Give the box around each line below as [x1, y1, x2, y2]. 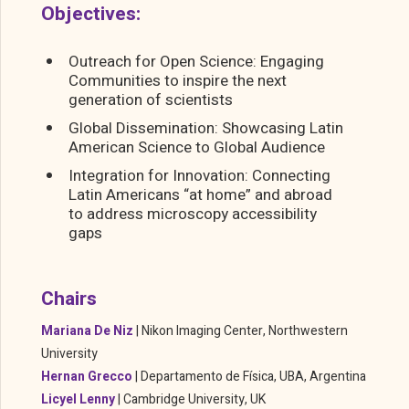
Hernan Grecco [41, 366, 132, 386]
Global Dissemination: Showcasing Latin [68, 117, 343, 141]
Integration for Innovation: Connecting [68, 164, 330, 188]
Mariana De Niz [41, 320, 133, 341]
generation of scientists [68, 89, 233, 112]
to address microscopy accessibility [68, 203, 317, 226]
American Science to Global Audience [68, 136, 325, 160]
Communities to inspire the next [68, 69, 287, 93]
